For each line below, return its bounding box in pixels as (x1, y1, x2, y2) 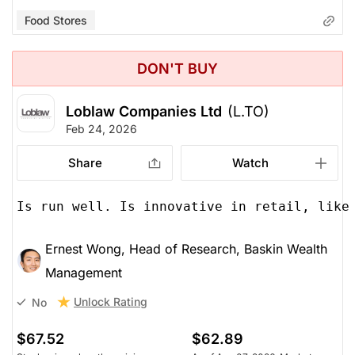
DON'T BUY (137, 59, 218, 77)
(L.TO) (227, 103, 269, 120)
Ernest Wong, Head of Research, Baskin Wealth (45, 241, 327, 258)
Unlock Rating (74, 295, 147, 309)
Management (45, 265, 122, 281)
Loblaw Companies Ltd (66, 103, 222, 120)
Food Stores (25, 13, 87, 27)
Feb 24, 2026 (66, 122, 137, 136)
